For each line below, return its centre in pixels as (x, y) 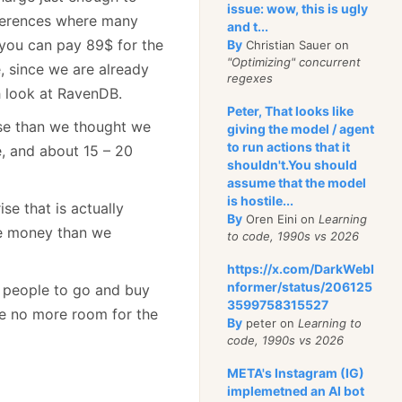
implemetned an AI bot (296, 391)
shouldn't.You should (293, 165)
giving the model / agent (301, 129)
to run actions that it (289, 147)
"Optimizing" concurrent (294, 62)
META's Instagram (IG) (296, 373)
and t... (248, 26)
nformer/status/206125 (300, 287)
